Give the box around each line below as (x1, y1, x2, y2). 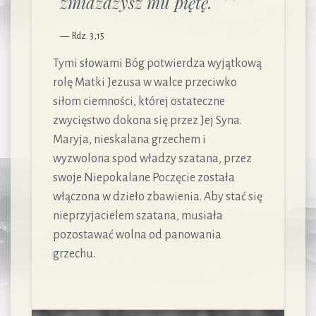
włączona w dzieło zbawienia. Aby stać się (53, 190, 262, 203)
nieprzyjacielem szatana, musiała (53, 209, 223, 222)
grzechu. (53, 248, 95, 260)
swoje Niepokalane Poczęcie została (53, 171, 235, 184)
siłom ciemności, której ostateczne (53, 95, 225, 108)
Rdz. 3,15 (71, 31, 104, 41)
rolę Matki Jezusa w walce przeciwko (53, 76, 237, 89)
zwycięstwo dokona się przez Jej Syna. (53, 114, 242, 127)
